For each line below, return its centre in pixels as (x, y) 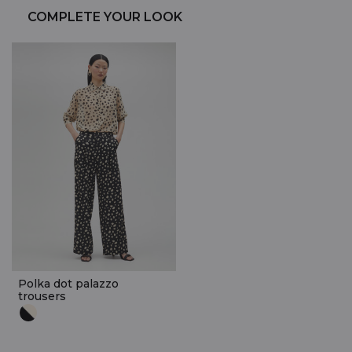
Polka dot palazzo (68, 283)
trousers (42, 296)
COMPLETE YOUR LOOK (105, 16)
